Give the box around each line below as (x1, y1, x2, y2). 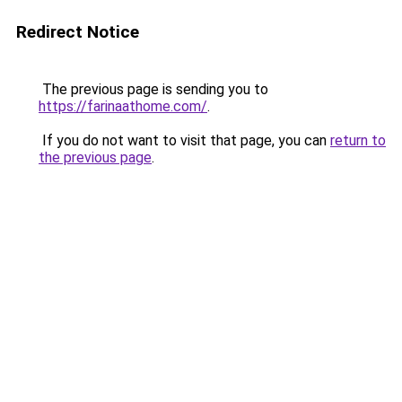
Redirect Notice (16, 22, 139, 42)
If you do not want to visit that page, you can (39, 132, 330, 149)
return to (330, 132, 386, 149)
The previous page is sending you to (39, 81, 268, 98)
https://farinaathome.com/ (39, 98, 207, 115)
